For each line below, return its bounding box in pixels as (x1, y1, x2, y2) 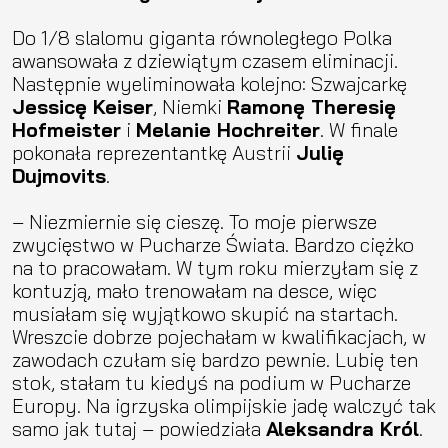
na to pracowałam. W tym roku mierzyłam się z (12, 255, 418, 280)
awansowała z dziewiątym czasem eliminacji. (12, 48, 398, 73)
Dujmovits (12, 163, 106, 188)
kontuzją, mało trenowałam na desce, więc (12, 278, 377, 303)
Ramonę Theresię (227, 94, 396, 119)
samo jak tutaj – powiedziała (12, 416, 266, 441)
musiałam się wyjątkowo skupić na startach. (12, 301, 398, 326)
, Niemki (153, 94, 227, 119)
